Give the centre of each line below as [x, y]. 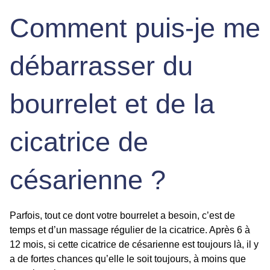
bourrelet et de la [112, 104]
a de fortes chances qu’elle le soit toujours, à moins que [128, 259]
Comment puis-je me [135, 28]
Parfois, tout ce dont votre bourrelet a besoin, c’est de [122, 215]
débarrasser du [101, 66]
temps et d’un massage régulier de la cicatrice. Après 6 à [130, 230]
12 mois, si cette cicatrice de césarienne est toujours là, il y [134, 244]
